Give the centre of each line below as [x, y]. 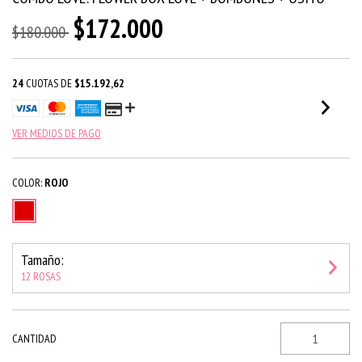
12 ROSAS [41, 276]
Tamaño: [42, 260]
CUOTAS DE [49, 83]
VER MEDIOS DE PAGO [57, 133]
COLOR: [27, 183]
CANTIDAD [34, 339]
